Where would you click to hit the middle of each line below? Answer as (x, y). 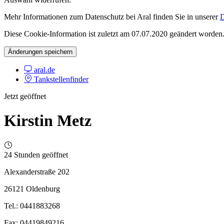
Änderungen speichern (40, 51)
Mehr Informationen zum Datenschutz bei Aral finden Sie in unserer (112, 16)
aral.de (43, 69)
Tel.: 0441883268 (32, 205)
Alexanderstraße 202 (37, 171)
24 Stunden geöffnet (36, 154)
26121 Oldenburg (32, 188)
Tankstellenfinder (60, 79)
